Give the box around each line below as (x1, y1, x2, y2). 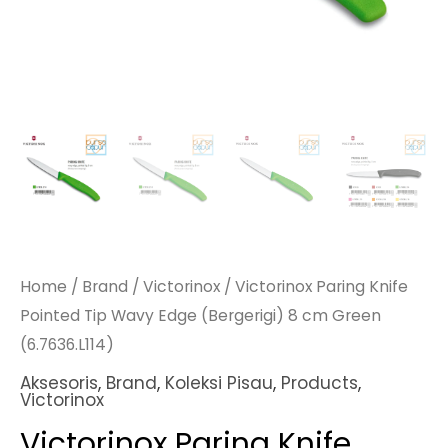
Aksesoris (20, 370, 98, 395)
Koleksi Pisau (165, 370, 273, 395)
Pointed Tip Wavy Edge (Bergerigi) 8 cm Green (20, 305, 381, 327)
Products (281, 370, 358, 395)
